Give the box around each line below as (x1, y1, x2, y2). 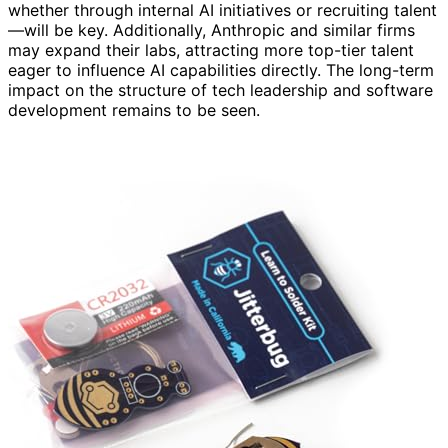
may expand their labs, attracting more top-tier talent (8, 40, 414, 61)
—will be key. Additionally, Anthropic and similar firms (8, 20, 415, 41)
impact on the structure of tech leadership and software (8, 80, 433, 101)
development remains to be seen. (8, 100, 260, 121)
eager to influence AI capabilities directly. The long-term (8, 60, 434, 81)
